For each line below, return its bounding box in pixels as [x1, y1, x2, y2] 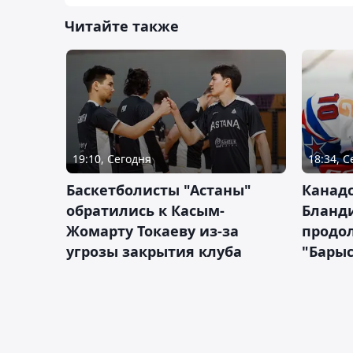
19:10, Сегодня [72, 151, 151, 166]
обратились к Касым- [66, 201, 225, 220]
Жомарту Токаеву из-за [66, 221, 239, 240]
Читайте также [65, 17, 179, 36]
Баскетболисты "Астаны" [66, 180, 251, 199]
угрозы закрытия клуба [66, 242, 242, 261]
